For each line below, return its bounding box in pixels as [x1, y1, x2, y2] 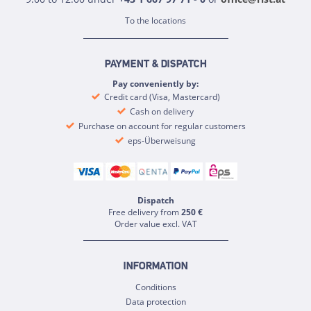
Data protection [125, 296, 186, 308]
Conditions [135, 281, 176, 294]
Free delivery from [108, 206, 181, 219]
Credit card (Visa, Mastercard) [101, 90, 220, 103]
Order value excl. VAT [114, 218, 197, 230]
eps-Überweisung [126, 134, 196, 146]
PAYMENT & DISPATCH [104, 59, 207, 70]
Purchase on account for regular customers [76, 119, 246, 132]
